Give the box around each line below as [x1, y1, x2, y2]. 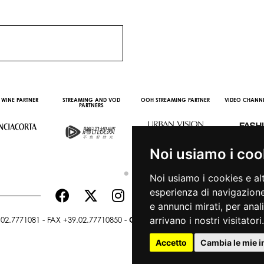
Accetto [156, 237, 187, 247]
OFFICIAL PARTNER [139, 97, 186, 104]
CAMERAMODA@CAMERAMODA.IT [129, 215, 258, 225]
